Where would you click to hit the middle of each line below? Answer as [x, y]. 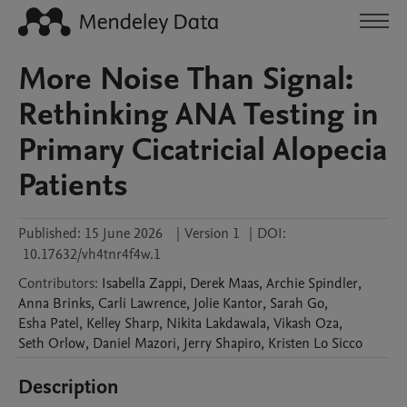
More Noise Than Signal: [186, 79]
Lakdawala [236, 323]
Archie [285, 283]
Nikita [184, 323]
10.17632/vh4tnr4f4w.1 [92, 254]
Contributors [56, 283]
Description [69, 387]
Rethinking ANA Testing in [199, 114]
